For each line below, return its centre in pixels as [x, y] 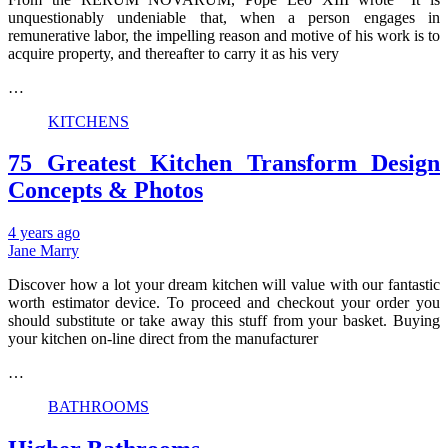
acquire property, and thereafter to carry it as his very [173, 53]
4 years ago [44, 233]
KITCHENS [88, 121]
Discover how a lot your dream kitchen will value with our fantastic [224, 285]
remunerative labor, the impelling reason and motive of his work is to [224, 35]
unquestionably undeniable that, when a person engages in [224, 17]
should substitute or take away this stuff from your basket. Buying [224, 321]
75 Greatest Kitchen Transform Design [224, 163]
